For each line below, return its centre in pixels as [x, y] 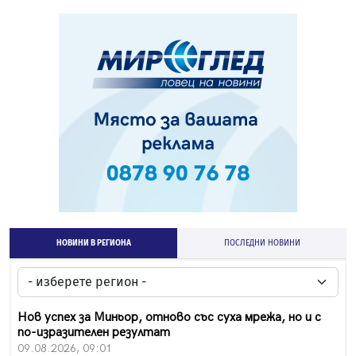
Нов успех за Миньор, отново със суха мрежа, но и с [169, 318]
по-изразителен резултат [94, 333]
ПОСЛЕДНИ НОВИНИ [262, 244]
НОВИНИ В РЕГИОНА [93, 244]
